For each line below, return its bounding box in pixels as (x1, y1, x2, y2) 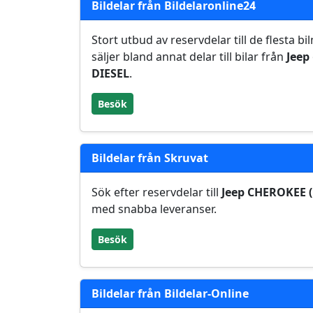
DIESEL (92, 66, 129, 81)
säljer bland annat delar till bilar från (92, 49, 286, 64)
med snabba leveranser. (92, 201, 217, 217)
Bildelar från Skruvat (92, 150, 208, 166)
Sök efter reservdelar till (92, 184, 221, 200)
